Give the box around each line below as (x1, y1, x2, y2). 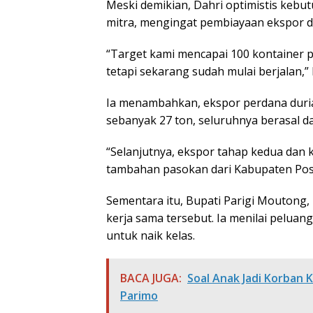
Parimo (120, 288, 158, 304)
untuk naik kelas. (106, 228, 195, 244)
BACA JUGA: (120, 270, 182, 286)
